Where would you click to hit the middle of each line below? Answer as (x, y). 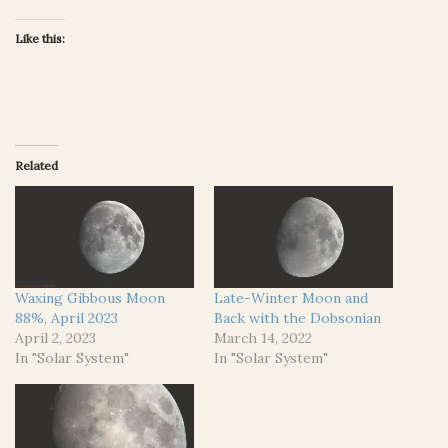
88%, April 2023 (66, 318)
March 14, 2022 (263, 338)
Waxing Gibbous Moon (90, 298)
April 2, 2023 (55, 338)
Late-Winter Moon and (291, 298)
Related (36, 165)
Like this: (40, 38)
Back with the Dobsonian (297, 318)
